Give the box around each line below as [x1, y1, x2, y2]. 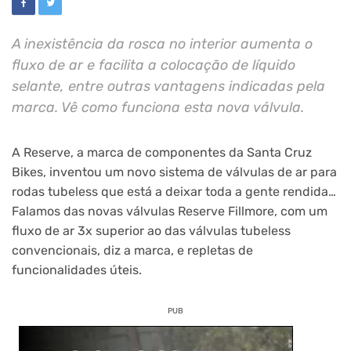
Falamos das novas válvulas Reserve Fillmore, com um [12, 203, 327, 219]
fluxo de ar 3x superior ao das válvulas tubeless [12, 223, 291, 238]
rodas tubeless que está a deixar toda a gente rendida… [12, 183, 336, 199]
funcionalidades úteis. [12, 262, 142, 277]
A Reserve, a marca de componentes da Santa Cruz [12, 144, 312, 160]
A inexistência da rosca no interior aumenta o [12, 34, 313, 52]
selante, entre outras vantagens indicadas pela [12, 77, 325, 94]
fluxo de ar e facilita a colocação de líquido [12, 56, 295, 73]
